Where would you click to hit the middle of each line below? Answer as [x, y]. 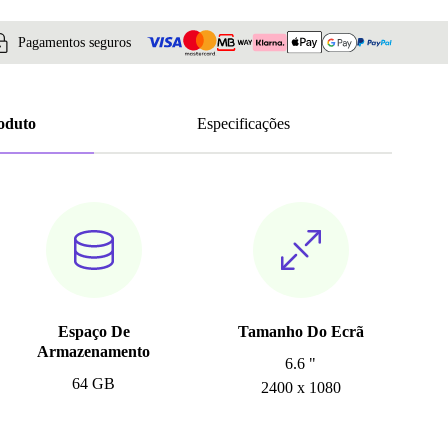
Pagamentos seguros [74, 42]
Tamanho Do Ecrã [300, 332]
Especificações [243, 124]
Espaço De [93, 332]
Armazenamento [94, 352]
